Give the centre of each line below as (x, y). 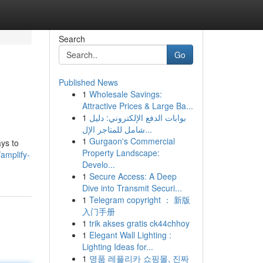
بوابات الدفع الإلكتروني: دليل (137, 117)
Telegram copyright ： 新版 (139, 200)
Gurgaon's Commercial (132, 141)
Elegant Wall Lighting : (130, 235)
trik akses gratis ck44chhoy (139, 223)
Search (72, 39)
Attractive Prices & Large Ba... (137, 106)
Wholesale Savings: (125, 94)
